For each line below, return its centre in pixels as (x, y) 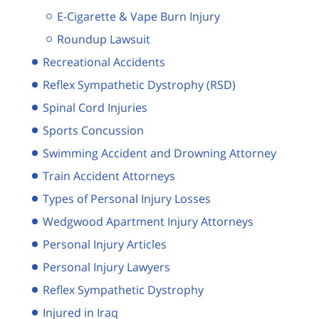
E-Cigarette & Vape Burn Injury (138, 16)
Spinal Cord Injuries (95, 107)
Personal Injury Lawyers (106, 267)
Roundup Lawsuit (104, 39)
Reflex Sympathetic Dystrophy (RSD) (139, 84)
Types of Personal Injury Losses (127, 198)
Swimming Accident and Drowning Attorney (159, 153)
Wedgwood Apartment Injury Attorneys (148, 221)
